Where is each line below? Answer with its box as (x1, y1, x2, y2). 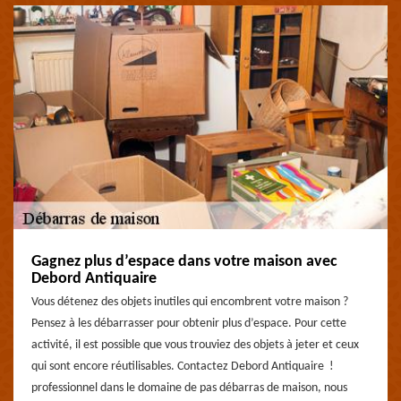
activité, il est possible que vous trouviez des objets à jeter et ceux (31, 338, 359, 352)
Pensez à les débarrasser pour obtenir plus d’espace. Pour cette (31, 317, 346, 330)
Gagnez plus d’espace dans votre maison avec (31, 253, 337, 270)
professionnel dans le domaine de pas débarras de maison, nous (31, 381, 347, 395)
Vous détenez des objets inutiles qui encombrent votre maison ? (31, 295, 348, 309)
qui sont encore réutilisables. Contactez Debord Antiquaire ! (31, 360, 334, 373)
